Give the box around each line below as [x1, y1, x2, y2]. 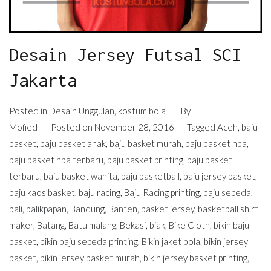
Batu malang [68, 219, 116, 230]
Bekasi [120, 219, 146, 230]
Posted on [50, 121, 94, 132]
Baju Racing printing [124, 186, 200, 198]
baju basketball [121, 170, 180, 181]
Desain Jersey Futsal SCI [9, 44, 241, 65]
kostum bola [118, 105, 166, 116]
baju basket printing [107, 154, 183, 165]
